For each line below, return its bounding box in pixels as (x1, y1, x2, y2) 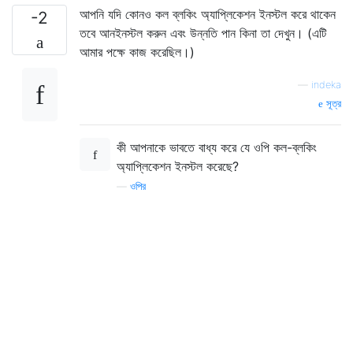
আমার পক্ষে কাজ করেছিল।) (80, 43, 195, 60)
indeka (311, 78, 341, 91)
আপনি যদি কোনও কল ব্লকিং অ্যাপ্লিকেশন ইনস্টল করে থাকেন (80, 6, 336, 22)
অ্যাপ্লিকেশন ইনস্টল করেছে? (117, 158, 239, 174)
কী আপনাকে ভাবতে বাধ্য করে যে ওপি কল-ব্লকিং (117, 139, 317, 155)
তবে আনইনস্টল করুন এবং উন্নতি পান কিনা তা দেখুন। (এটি (80, 24, 326, 41)
